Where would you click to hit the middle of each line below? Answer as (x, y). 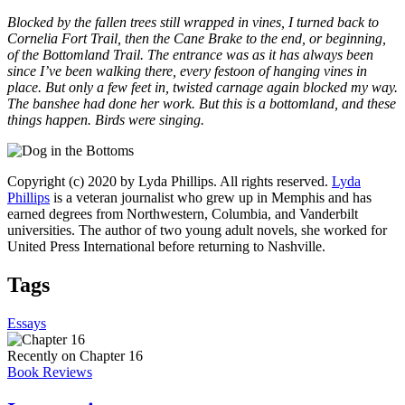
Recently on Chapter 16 (75, 355)
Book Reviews (50, 372)
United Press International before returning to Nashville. (166, 246)
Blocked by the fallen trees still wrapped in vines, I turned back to (193, 22)
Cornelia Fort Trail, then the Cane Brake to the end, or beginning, (197, 38)
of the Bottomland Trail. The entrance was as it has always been (190, 54)
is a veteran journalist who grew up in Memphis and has (211, 197)
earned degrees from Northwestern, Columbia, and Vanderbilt (183, 213)
